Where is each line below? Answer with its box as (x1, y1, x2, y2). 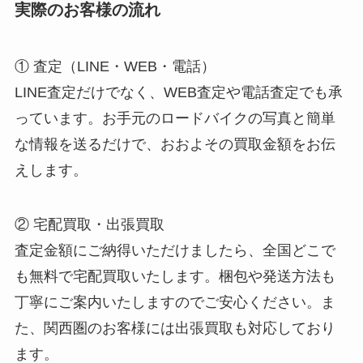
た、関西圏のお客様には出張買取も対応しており (14, 320, 335, 337)
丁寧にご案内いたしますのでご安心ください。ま (14, 294, 335, 311)
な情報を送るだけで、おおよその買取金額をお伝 (14, 135, 335, 152)
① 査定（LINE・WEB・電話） (14, 58, 216, 75)
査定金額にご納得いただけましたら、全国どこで (14, 242, 335, 259)
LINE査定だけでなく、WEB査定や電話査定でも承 (14, 83, 343, 100)
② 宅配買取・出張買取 (14, 216, 164, 233)
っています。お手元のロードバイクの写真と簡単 (14, 109, 335, 126)
